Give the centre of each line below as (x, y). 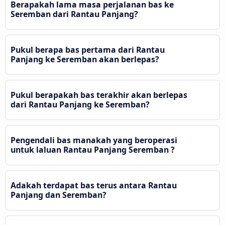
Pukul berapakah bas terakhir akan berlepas (99, 95)
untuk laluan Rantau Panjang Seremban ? (93, 150)
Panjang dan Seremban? (59, 195)
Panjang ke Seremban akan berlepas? (85, 60)
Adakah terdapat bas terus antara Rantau (94, 186)
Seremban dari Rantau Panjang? (74, 14)
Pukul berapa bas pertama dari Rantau (88, 50)
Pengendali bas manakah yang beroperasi (94, 140)
